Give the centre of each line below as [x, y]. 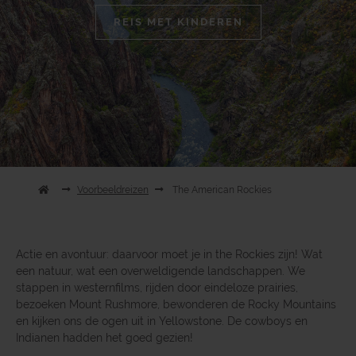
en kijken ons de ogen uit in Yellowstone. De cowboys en [162, 321]
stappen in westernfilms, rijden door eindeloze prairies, [157, 288]
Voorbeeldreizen [113, 190]
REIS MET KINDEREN [178, 22]
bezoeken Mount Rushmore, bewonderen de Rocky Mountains [176, 304]
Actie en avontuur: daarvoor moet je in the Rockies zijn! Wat [169, 254]
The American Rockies [221, 190]
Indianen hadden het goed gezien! [104, 338]
